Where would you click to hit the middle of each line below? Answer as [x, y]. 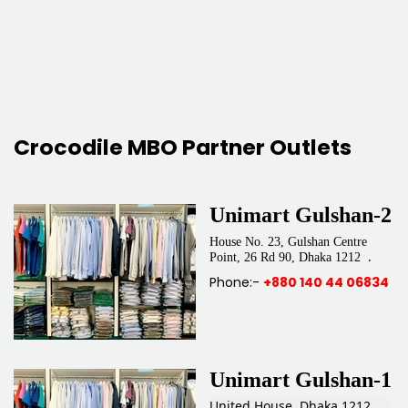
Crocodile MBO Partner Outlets [183, 148]
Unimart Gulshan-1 [301, 380]
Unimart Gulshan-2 [301, 215]
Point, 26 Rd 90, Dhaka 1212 [285, 258]
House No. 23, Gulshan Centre [288, 242]
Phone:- [236, 283]
